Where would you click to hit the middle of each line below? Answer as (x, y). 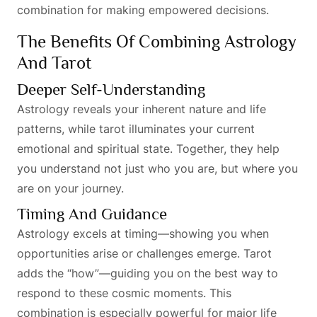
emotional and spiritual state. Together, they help (148, 148)
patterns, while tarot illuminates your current (136, 128)
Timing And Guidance (92, 213)
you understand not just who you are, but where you (157, 168)
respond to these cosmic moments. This (124, 293)
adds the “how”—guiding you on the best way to (148, 273)
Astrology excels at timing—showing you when (143, 233)
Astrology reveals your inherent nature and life (142, 109)
